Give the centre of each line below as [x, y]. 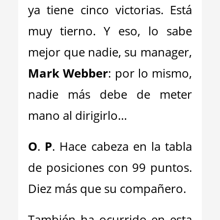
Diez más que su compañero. [107, 188]
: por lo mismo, [150, 73]
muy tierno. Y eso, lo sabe [110, 31]
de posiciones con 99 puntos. [110, 167]
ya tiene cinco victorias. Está [110, 10]
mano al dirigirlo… [82, 115]
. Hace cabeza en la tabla [122, 146]
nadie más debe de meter [110, 94]
